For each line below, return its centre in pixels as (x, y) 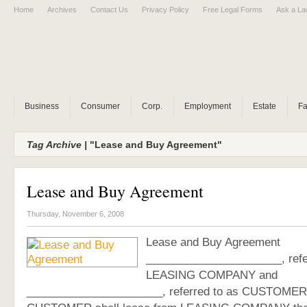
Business (42, 106)
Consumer (100, 106)
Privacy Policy (165, 10)
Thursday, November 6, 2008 (75, 214)
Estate (265, 106)
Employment (208, 106)
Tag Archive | (57, 145)
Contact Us (109, 10)
